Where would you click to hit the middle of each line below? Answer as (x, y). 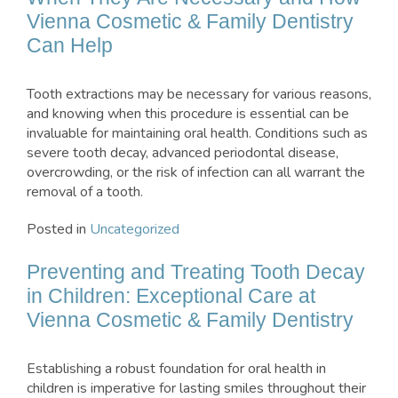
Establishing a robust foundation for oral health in (176, 369)
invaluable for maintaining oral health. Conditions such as (197, 134)
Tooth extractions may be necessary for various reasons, (199, 95)
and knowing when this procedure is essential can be (188, 114)
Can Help (70, 46)
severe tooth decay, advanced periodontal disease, (183, 153)
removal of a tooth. (85, 192)
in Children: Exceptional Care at (171, 296)
